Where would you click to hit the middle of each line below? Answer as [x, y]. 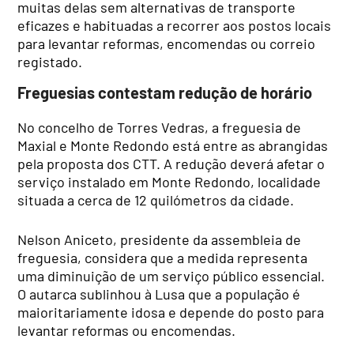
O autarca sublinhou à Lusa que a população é [159, 294]
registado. [50, 61]
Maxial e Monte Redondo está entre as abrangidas [173, 145]
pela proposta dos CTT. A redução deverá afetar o [171, 163]
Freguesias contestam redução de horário [165, 93]
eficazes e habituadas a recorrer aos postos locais [175, 25]
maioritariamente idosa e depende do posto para [171, 312]
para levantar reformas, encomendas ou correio [167, 43]
